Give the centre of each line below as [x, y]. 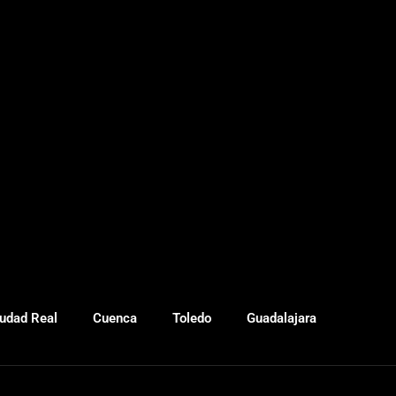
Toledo [192, 318]
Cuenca [115, 318]
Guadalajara [282, 318]
